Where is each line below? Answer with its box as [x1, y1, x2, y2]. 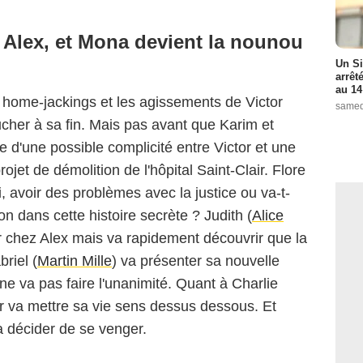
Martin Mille [37, 253, 112, 270]
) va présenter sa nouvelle [112, 253, 280, 270]
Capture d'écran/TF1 [2, 241, 93, 254]
